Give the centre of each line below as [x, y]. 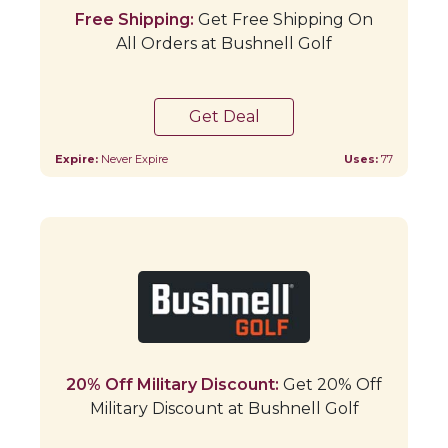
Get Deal [224, 116]
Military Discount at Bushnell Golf [224, 408]
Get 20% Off [330, 384]
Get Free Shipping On [283, 19]
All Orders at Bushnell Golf [224, 43]
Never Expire [134, 158]
